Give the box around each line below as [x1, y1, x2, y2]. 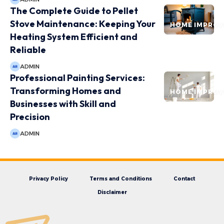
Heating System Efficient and [10, 31, 137, 43]
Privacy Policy [29, 175, 68, 182]
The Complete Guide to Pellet [10, 5, 138, 17]
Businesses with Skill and [10, 98, 116, 110]
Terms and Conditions [89, 175, 152, 182]
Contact [173, 175, 195, 182]
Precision [10, 111, 50, 123]
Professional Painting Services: [10, 72, 145, 84]
